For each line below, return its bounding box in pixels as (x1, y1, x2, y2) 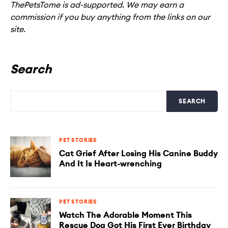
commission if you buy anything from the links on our (10, 12, 210, 23)
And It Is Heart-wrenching (59, 158, 162, 169)
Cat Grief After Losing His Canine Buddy (59, 148, 218, 159)
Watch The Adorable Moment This (59, 210, 192, 221)
